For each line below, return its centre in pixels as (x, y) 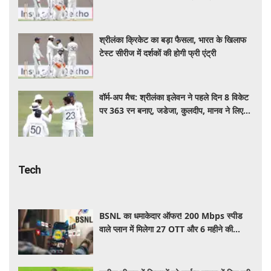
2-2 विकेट (116, 124)
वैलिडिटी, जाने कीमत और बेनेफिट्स (152, 242)
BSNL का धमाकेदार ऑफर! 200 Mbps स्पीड (171, 215)
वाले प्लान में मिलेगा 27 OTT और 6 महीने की (166, 229)
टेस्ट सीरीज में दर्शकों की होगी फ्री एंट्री (158, 53)
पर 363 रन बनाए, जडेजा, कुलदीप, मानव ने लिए (171, 111)
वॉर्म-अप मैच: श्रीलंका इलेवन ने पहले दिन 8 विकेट (174, 97)
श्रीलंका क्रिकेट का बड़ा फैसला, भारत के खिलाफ (173, 39)
